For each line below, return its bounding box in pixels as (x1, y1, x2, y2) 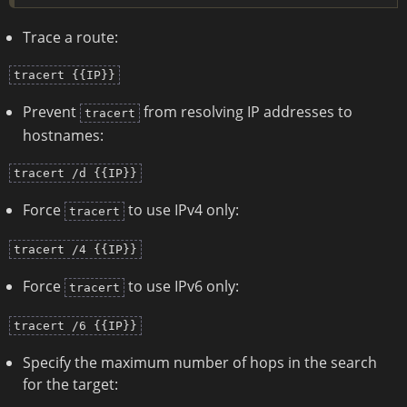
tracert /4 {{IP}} (14, 243, 137, 257)
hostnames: (23, 125, 104, 146)
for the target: (23, 374, 118, 395)
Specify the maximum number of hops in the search (23, 352, 377, 373)
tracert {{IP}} (14, 68, 115, 83)
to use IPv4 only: (124, 200, 239, 221)
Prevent (23, 102, 80, 123)
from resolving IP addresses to (140, 102, 352, 123)
